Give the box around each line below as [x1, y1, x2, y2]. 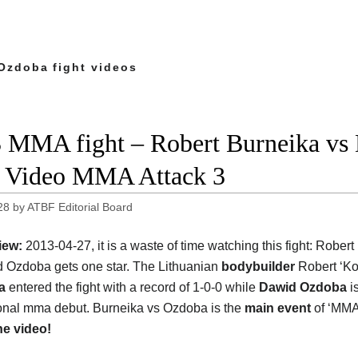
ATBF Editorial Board [27, 201, 133, 214]
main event [245, 301, 311, 316]
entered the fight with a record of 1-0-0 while [9, 280, 259, 295]
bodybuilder [221, 260, 295, 274]
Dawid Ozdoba [259, 280, 347, 295]
